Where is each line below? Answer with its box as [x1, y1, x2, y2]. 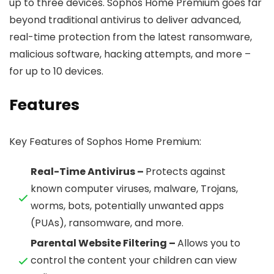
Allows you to [177, 236, 240, 251]
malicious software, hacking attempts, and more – [9, 47, 251, 62]
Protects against [146, 165, 226, 179]
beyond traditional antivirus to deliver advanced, [9, 13, 241, 28]
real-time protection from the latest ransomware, [9, 30, 252, 45]
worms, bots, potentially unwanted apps [31, 199, 224, 213]
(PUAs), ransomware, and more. [31, 216, 183, 231]
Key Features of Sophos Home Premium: [9, 135, 201, 149]
